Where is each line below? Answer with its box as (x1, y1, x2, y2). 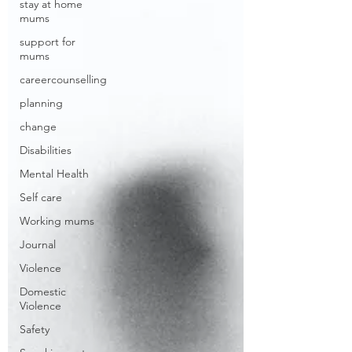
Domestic (20, 284, 66, 299)
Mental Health (20, 167, 89, 181)
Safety (20, 322, 49, 336)
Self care (20, 190, 62, 204)
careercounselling (20, 72, 107, 86)
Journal (20, 237, 56, 251)
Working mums (20, 214, 94, 228)
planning (20, 96, 63, 110)
